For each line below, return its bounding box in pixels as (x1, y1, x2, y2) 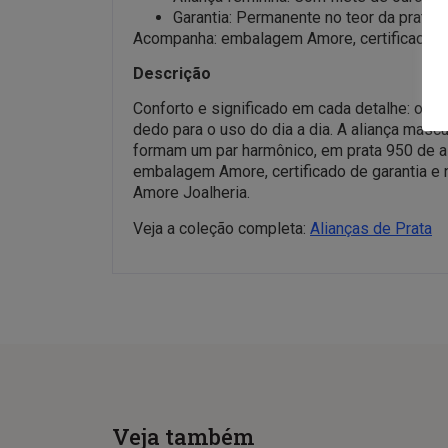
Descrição (133, 64, 211, 84)
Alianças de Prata (310, 218, 432, 238)
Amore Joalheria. (133, 183, 250, 203)
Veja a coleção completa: (133, 218, 310, 238)
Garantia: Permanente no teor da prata (173, 7, 434, 27)
